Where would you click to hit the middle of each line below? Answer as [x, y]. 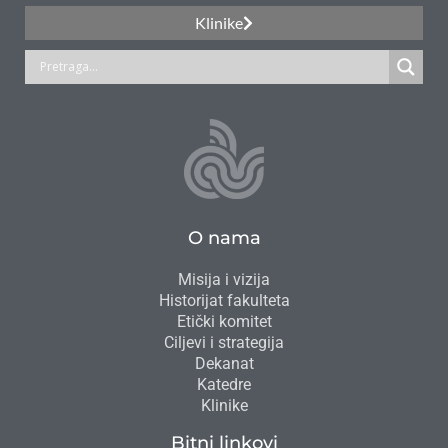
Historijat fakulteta [224, 300]
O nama [224, 237]
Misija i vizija [224, 279]
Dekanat [224, 363]
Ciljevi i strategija [224, 342]
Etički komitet [224, 321]
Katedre [224, 384]
